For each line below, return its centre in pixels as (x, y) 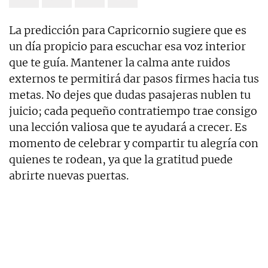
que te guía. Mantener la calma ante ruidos (120, 63)
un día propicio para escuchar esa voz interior (127, 47)
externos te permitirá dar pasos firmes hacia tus (134, 79)
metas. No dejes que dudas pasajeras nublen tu (130, 95)
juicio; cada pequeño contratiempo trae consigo (133, 111)
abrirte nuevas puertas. (69, 176)
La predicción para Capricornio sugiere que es (128, 31)
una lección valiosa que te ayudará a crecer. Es (128, 127)
